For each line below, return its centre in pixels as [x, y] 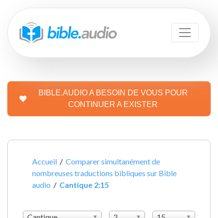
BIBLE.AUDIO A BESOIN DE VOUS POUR [113, 92]
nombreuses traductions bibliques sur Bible [105, 173]
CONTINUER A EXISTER [113, 104]
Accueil [45, 161]
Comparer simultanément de [113, 161]
